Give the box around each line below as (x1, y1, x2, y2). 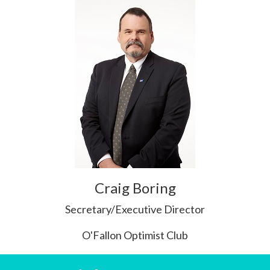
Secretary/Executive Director (65, 202, 205, 216)
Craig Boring (94, 179, 176, 196)
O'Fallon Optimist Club (82, 228, 188, 242)
